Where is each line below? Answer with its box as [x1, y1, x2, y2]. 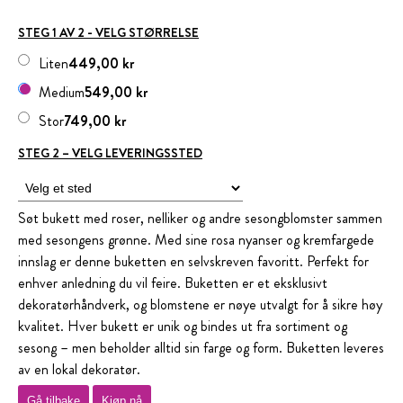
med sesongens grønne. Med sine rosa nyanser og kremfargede [18, 229, 374, 250]
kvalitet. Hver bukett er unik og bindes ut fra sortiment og [18, 316, 347, 336]
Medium [39, 82, 85, 103]
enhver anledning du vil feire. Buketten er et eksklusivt [18, 273, 327, 293]
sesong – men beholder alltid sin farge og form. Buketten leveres [18, 337, 384, 358]
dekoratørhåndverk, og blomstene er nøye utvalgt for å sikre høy [18, 294, 382, 315]
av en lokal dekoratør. [18, 359, 140, 380]
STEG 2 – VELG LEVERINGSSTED [18, 144, 202, 162]
